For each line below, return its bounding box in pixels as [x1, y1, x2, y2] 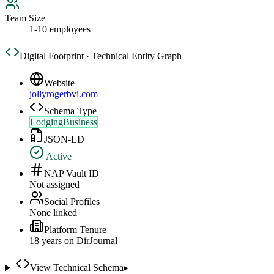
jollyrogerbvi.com [29, 89, 98, 100]
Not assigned [29, 179, 80, 190]
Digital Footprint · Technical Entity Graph [20, 51, 182, 62]
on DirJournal [62, 235, 117, 246]
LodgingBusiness [30, 117, 97, 128]
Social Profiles [44, 196, 100, 207]
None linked [29, 207, 77, 218]
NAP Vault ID [44, 168, 99, 179]
